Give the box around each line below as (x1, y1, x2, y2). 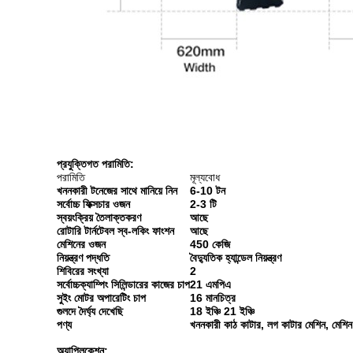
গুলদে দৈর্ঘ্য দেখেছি (57, 305, 123, 318)
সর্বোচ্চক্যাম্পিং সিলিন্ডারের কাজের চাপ (57, 278, 190, 291)
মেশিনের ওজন (57, 238, 106, 251)
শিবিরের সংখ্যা (57, 265, 109, 277)
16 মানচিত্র (190, 292, 236, 304)
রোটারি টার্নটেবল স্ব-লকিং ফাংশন (57, 225, 174, 237)
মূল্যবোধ (190, 171, 220, 184)
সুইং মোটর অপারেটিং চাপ (57, 292, 146, 304)
